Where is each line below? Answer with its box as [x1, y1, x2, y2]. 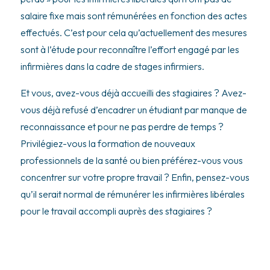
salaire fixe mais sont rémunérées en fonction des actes [20, 10, 247, 22]
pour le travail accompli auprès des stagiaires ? [20, 205, 212, 218]
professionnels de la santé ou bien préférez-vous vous [20, 154, 243, 167]
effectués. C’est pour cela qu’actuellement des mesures [20, 27, 247, 39]
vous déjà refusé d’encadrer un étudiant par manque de [20, 104, 247, 116]
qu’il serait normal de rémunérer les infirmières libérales [20, 188, 245, 201]
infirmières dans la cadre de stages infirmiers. [20, 60, 204, 73]
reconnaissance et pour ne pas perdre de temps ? [20, 121, 224, 133]
